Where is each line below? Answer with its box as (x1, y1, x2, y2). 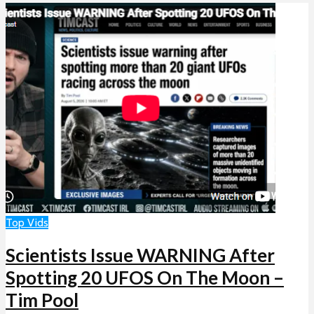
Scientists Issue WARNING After (6, 244, 275, 267)
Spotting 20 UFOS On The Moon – (6, 266, 284, 289)
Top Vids (6, 215, 48, 229)
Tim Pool (6, 289, 78, 312)
